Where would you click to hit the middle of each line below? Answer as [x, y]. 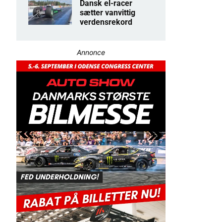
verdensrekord [106, 22]
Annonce [91, 53]
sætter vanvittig [108, 13]
